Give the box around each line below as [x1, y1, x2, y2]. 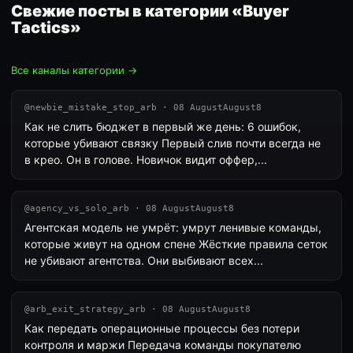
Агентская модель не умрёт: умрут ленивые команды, [24, 221, 321, 234]
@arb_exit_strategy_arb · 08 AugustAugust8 [24, 304, 251, 314]
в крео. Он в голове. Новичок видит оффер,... [24, 153, 267, 166]
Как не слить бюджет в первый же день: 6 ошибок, [24, 120, 301, 133]
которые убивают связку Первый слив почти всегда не [24, 136, 321, 150]
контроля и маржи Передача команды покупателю [24, 338, 301, 351]
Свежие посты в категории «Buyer [11, 2, 289, 20]
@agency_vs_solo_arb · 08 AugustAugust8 [24, 203, 234, 214]
